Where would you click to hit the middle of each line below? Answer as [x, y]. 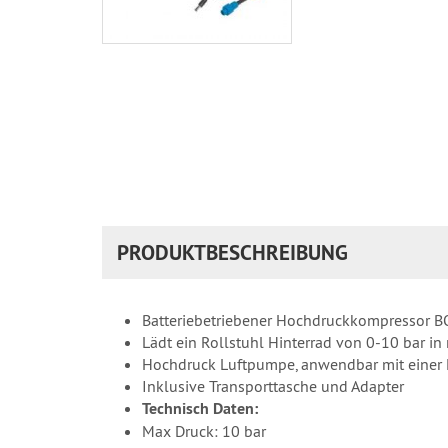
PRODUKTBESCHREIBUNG [232, 252]
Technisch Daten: [200, 408]
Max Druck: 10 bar [204, 430]
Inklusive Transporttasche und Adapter [273, 385]
